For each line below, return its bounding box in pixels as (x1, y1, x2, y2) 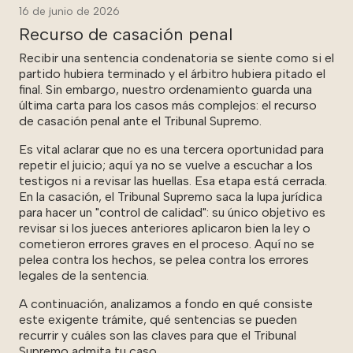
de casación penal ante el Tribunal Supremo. (19, 113, 262, 128)
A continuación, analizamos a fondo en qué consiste (19, 295, 313, 311)
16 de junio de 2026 (19, 4, 120, 18)
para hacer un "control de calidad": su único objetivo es (19, 204, 325, 220)
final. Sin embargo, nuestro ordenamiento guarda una (19, 81, 312, 97)
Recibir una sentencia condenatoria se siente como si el (19, 50, 334, 65)
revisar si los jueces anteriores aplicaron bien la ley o (19, 220, 310, 236)
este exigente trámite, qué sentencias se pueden (19, 311, 297, 327)
